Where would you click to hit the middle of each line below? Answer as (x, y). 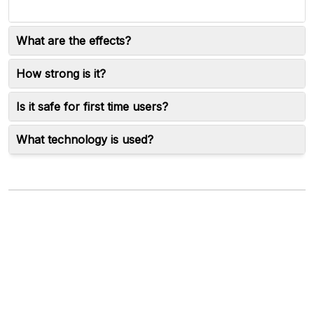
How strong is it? (61, 74)
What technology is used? (85, 139)
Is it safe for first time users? (92, 107)
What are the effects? (74, 41)
